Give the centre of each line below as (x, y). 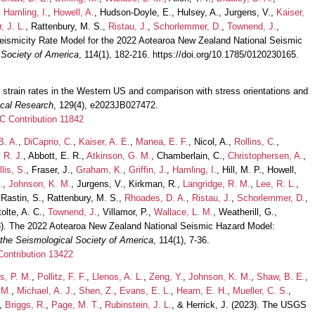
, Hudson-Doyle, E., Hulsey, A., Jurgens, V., (185, 12)
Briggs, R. (25, 304)
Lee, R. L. (276, 184)
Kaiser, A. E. (104, 141)
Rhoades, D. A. (155, 198)
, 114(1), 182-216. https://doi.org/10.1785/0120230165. (189, 54)
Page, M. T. (75, 304)
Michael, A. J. (45, 290)
